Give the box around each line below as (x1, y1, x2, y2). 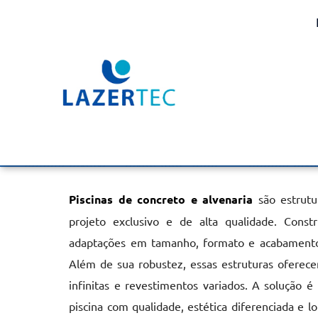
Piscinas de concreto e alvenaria (69, 192, 253, 207)
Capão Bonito (58, 111, 204, 139)
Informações (103, 153, 152, 165)
